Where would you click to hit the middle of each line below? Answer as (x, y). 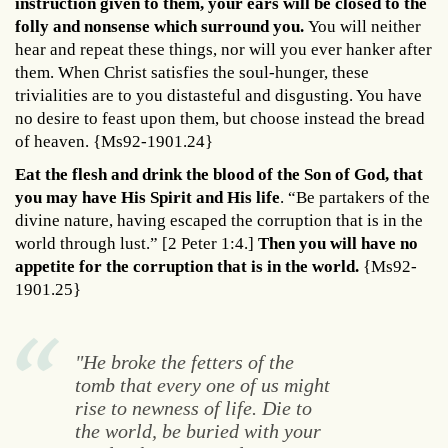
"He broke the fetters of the (184, 361)
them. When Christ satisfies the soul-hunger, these (192, 72)
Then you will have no (338, 243)
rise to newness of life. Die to (193, 407)
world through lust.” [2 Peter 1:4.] (136, 243)
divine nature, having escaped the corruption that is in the (219, 220)
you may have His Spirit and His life (147, 197)
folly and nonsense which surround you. (159, 26)
